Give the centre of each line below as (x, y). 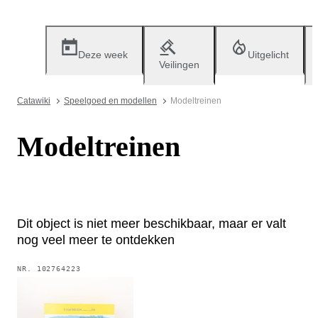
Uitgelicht (268, 55)
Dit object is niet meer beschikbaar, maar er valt (152, 223)
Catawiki (34, 101)
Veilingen (179, 65)
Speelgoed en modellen (110, 101)
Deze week (103, 55)
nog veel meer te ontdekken (96, 240)
